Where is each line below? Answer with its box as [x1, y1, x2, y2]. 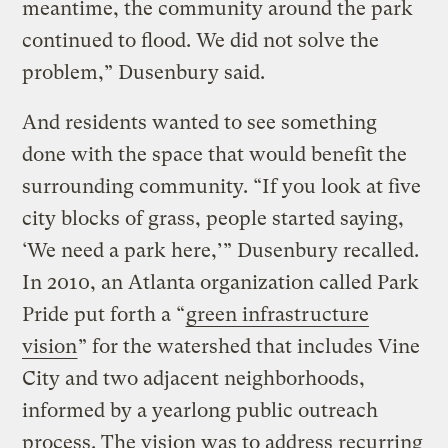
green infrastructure [186, 302, 370, 326]
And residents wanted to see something [22, 110, 378, 134]
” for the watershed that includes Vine [78, 334, 421, 358]
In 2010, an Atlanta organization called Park [22, 270, 420, 294]
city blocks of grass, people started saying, [22, 206, 405, 230]
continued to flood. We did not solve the [22, 28, 380, 52]
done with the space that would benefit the [22, 142, 408, 166]
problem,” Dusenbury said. [22, 60, 266, 84]
